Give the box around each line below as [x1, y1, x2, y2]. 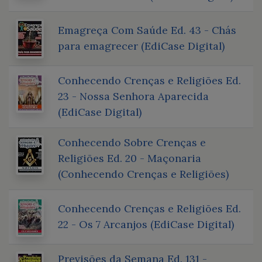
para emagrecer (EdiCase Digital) [58, 39, 225, 53]
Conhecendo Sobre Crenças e [58, 135, 206, 149]
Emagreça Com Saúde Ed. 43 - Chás [58, 23, 236, 37]
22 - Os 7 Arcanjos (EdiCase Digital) [58, 217, 234, 231]
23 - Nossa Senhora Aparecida [58, 89, 209, 103]
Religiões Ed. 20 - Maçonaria [58, 151, 201, 165]
